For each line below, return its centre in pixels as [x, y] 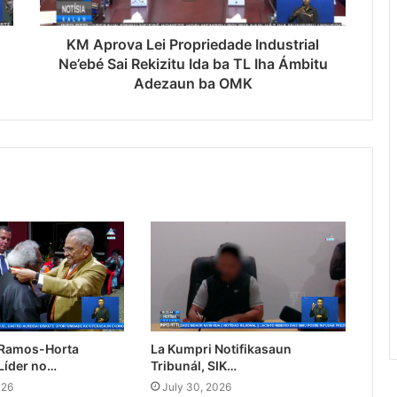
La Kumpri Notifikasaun [221, 349]
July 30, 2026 [196, 387]
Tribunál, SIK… [193, 366]
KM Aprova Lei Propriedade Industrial [193, 45]
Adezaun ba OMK [193, 84]
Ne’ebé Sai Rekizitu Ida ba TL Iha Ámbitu [193, 64]
